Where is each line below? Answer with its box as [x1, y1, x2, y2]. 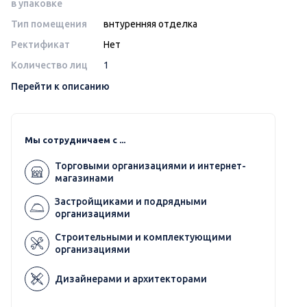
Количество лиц [11, 59, 88, 71]
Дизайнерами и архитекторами [55, 273, 207, 284]
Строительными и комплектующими [55, 231, 232, 243]
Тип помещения [11, 18, 87, 29]
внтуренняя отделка [103, 18, 197, 29]
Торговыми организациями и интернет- [55, 160, 246, 171]
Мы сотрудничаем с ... [25, 134, 125, 145]
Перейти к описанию [11, 80, 110, 92]
